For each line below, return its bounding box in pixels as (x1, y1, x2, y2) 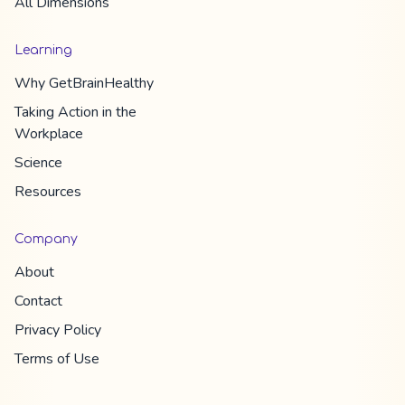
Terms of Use (14, 348, 99, 369)
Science (14, 152, 62, 173)
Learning (14, 42, 72, 57)
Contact (14, 290, 62, 311)
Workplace (14, 123, 83, 144)
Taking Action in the (14, 101, 137, 122)
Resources (14, 181, 81, 202)
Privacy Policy (14, 319, 101, 340)
